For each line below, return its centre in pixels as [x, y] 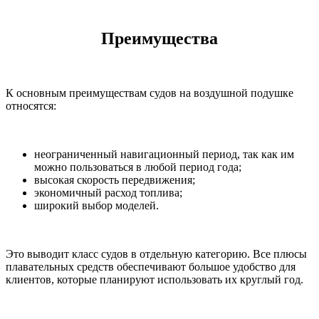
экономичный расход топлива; [108, 193]
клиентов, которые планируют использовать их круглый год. [155, 280]
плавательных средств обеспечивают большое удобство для [151, 267]
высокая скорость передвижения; [115, 180]
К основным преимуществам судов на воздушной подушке [150, 93]
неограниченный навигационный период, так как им [164, 155]
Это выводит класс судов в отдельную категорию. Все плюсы [156, 254]
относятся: [31, 106]
